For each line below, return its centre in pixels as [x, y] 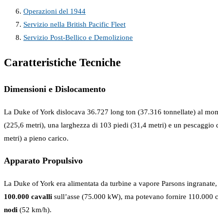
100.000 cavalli [29, 196]
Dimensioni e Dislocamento [55, 89]
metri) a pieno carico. [36, 138]
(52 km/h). [36, 209]
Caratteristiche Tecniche [62, 63]
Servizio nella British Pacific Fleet [74, 24]
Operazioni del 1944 [54, 11]
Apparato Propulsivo [43, 161]
